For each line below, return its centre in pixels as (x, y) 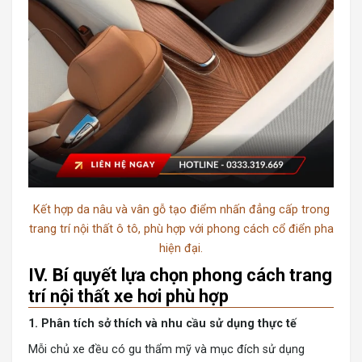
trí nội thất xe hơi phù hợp (128, 297)
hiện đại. (181, 249)
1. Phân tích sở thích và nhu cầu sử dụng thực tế (162, 324)
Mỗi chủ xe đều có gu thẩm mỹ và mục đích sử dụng (166, 350)
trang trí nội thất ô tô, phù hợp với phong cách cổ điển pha (181, 229)
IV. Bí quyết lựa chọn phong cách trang (180, 276)
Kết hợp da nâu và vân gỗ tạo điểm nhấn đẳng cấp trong (181, 210)
